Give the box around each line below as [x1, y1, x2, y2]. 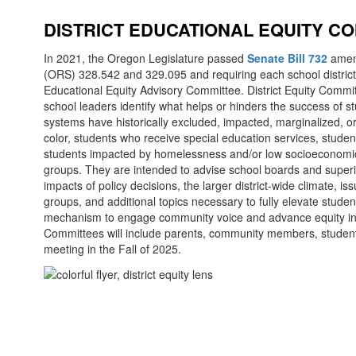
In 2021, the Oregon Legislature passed [44, 50, 247, 66]
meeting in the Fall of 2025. [44, 241, 181, 257]
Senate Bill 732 [247, 50, 327, 66]
